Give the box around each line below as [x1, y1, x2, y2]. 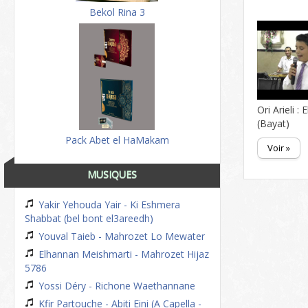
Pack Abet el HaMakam [65, 133, 169, 146]
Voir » [267, 142, 291, 154]
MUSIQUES [87, 168, 137, 181]
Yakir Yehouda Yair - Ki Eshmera [36, 198, 180, 211]
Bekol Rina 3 [89, 5, 145, 19]
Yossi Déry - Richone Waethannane [36, 279, 195, 292]
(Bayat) [257, 117, 290, 130]
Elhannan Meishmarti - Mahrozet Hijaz [36, 247, 209, 261]
